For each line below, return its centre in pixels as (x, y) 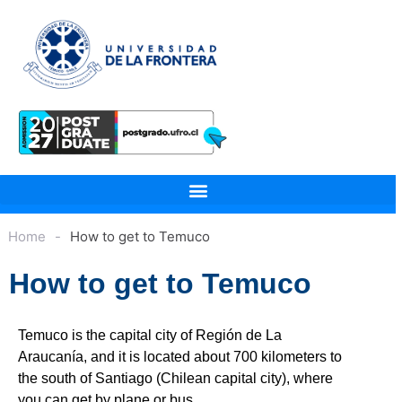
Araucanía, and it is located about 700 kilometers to (180, 357)
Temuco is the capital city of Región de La (150, 336)
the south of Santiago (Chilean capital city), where (175, 379)
